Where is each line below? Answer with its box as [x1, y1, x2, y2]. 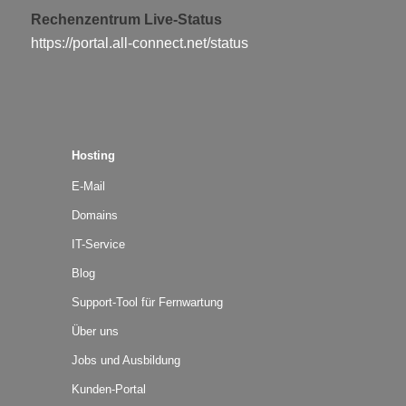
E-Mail [72, 179, 106, 194]
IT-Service [72, 237, 126, 252]
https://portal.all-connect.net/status [30, 34, 248, 51]
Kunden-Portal [72, 382, 147, 397]
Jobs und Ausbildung [72, 353, 181, 368]
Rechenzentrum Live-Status [30, 11, 222, 27]
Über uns [72, 324, 120, 339]
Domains [72, 208, 119, 223]
